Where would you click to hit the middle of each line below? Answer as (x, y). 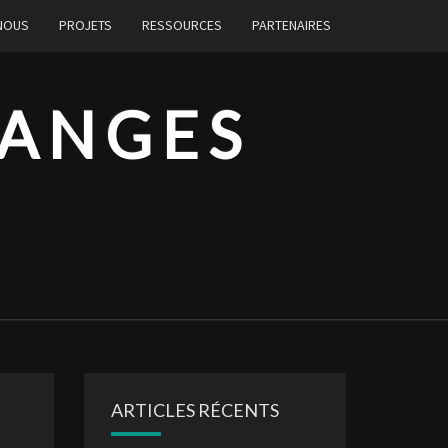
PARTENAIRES (291, 25)
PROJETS (85, 25)
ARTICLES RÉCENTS (194, 410)
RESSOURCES (182, 25)
